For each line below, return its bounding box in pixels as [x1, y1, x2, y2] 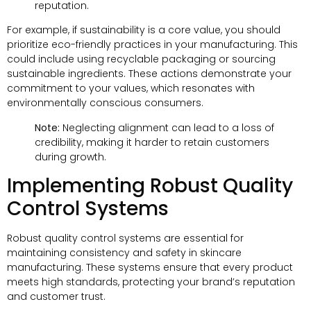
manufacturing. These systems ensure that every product [7, 260, 293, 275]
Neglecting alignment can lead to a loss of [60, 120, 274, 135]
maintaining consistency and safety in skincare [7, 246, 242, 260]
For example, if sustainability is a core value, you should [7, 23, 280, 37]
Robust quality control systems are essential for [7, 231, 244, 246]
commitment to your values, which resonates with [7, 81, 255, 96]
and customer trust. [7, 289, 106, 304]
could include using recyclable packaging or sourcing [7, 52, 276, 67]
